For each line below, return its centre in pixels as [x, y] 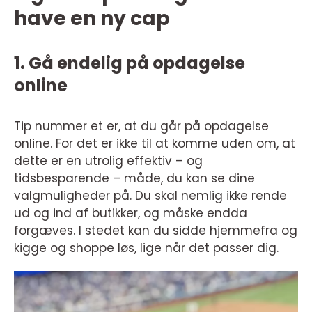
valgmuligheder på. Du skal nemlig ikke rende [150, 196]
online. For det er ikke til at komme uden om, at [155, 143]
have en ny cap [94, 18]
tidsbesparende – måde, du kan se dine [134, 178]
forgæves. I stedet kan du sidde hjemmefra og [156, 231]
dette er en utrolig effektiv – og [108, 161]
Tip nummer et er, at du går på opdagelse [141, 126]
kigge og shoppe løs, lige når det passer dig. [148, 248]
